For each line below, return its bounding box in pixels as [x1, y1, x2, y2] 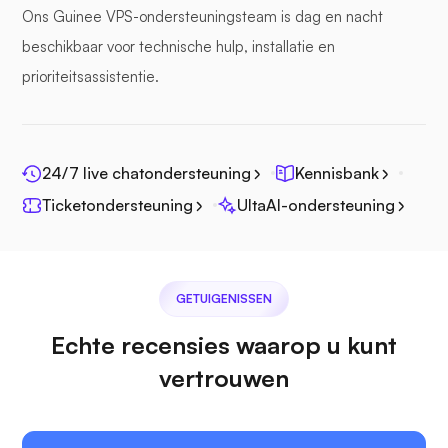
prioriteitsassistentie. [22, 67, 159, 87]
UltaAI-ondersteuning [237, 195, 395, 216]
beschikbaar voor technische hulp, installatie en [22, 37, 335, 57]
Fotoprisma [127, 136, 213, 157]
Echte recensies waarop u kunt [51, 330, 397, 361]
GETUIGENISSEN [176, 291, 272, 307]
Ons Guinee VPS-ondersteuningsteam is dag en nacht [22, 7, 383, 27]
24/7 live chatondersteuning [42, 163, 251, 184]
